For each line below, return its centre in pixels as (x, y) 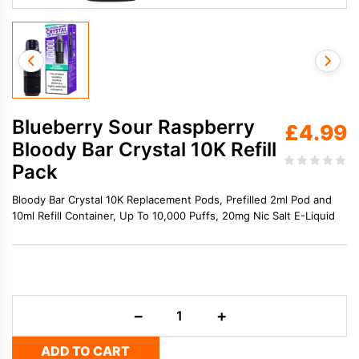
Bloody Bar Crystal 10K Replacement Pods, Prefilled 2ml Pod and (172, 199)
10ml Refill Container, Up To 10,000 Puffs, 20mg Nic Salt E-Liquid (173, 215)
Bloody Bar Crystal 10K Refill (144, 149)
